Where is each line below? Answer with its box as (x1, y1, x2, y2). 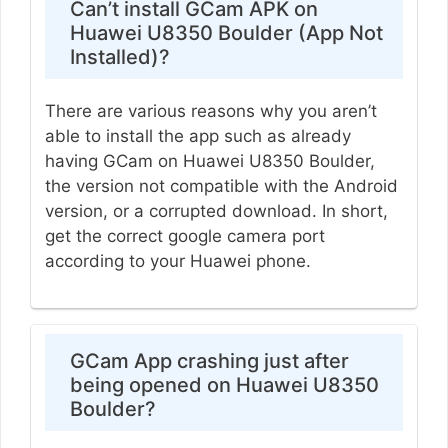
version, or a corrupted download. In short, (44, 201, 388, 222)
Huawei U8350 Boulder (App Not (69, 21, 383, 46)
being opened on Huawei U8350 (69, 372, 379, 397)
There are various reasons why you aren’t (44, 101, 377, 122)
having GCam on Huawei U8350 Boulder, (44, 151, 375, 172)
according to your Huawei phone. (44, 251, 311, 272)
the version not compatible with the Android (44, 176, 398, 197)
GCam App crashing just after (69, 348, 349, 373)
